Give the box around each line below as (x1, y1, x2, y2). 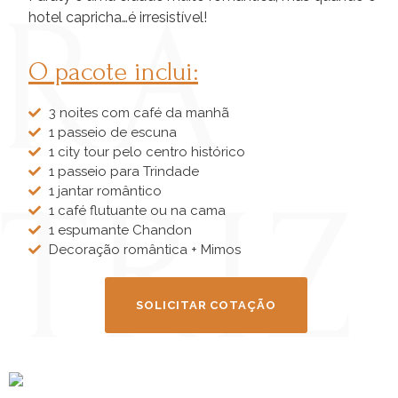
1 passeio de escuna (48, 124, 177, 141)
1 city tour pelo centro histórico (48, 144, 245, 161)
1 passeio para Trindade (48, 163, 199, 180)
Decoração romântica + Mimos (48, 242, 241, 259)
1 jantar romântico (48, 183, 162, 200)
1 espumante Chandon (48, 222, 192, 239)
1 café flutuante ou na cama (48, 203, 226, 219)
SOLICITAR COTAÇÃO (136, 298, 276, 313)
